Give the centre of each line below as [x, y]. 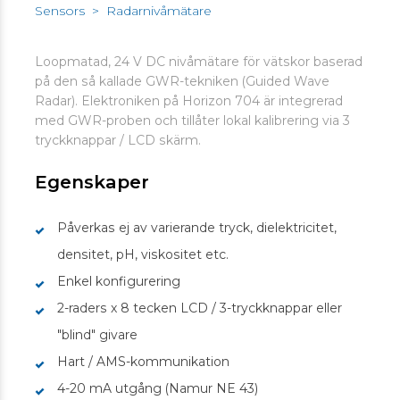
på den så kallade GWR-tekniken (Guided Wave [182, 82]
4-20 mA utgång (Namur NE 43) [157, 388]
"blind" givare [97, 334]
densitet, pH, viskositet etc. [142, 254]
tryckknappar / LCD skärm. [117, 141]
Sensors [59, 11]
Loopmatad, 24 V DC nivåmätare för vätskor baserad [198, 62]
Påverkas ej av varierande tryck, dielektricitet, [196, 227]
